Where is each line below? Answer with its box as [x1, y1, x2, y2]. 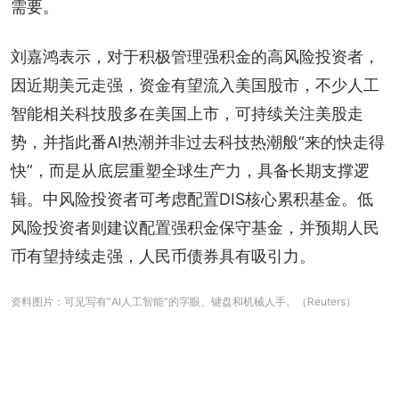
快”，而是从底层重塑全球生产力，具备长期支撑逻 [11, 160, 370, 180]
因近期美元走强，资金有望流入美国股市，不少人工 [11, 75, 379, 94]
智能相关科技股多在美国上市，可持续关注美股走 [11, 103, 363, 123]
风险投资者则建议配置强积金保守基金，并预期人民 [11, 217, 379, 237]
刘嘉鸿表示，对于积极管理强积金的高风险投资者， [11, 46, 379, 66]
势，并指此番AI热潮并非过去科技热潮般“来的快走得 [11, 132, 385, 151]
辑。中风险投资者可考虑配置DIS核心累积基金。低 [11, 189, 373, 208]
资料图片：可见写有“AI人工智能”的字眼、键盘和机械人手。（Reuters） [11, 294, 356, 308]
